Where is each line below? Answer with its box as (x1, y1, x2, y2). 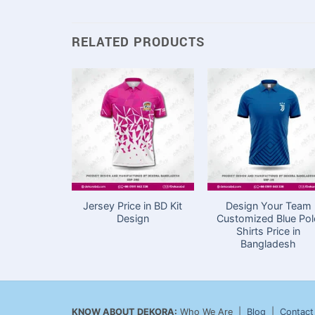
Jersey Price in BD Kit (83, 199, 183, 212)
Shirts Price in (236, 224, 301, 237)
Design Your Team (225, 199, 311, 212)
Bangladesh (240, 237, 297, 250)
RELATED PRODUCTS (72, 33, 205, 52)
